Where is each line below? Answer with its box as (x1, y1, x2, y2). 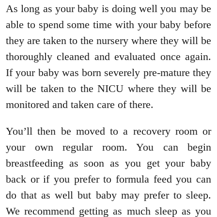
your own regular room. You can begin (6, 141, 211, 154)
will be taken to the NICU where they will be (6, 82, 211, 95)
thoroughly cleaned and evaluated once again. (6, 50, 211, 63)
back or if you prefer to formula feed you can (6, 173, 211, 186)
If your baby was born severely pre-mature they (6, 66, 211, 79)
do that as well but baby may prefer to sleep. (6, 189, 211, 201)
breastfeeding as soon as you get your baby (6, 157, 211, 170)
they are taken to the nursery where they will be (6, 34, 211, 47)
